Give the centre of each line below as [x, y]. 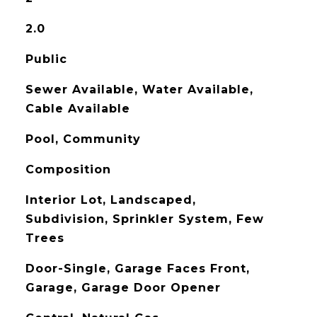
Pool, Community [83, 139]
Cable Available [77, 109]
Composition [68, 169]
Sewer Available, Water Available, [139, 90]
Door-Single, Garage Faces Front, [137, 269]
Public [46, 59]
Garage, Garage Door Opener [123, 288]
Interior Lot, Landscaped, [110, 200]
